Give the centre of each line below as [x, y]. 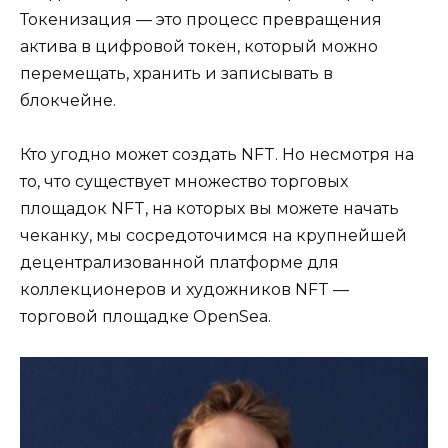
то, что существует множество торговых [184, 181]
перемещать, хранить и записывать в [176, 73]
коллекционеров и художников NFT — [184, 289]
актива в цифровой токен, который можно [199, 46]
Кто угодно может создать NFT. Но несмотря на [217, 154]
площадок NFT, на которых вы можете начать [209, 208]
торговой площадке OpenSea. [145, 316]
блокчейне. [68, 100]
